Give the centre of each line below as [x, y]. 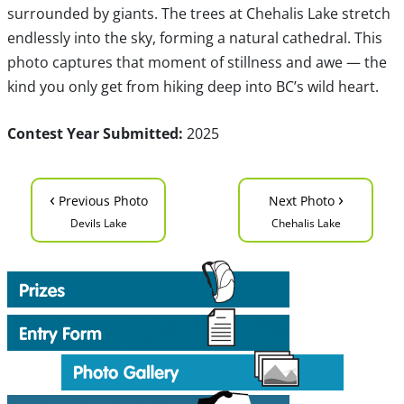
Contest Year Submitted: [95, 134]
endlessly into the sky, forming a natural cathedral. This [194, 38]
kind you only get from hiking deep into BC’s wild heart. [193, 87]
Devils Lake [98, 224]
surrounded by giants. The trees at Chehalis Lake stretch [198, 14]
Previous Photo [101, 201]
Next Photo [303, 201]
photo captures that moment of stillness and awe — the [197, 63]
